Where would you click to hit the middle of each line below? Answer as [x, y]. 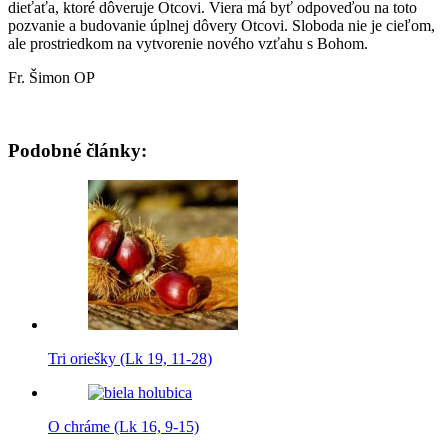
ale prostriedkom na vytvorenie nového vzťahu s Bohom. [188, 43]
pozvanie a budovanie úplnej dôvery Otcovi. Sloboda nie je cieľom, [221, 25]
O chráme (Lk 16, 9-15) [123, 427]
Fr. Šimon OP [51, 77]
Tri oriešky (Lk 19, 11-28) [130, 359]
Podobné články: [77, 150]
